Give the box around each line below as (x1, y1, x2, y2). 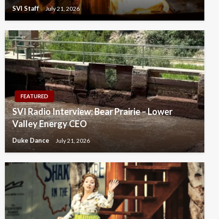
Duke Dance (12, 136, 51, 145)
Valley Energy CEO (12, 118, 87, 130)
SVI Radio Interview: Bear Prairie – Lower (12, 106, 173, 117)
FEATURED (21, 93, 48, 100)
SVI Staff (12, 4, 41, 13)
